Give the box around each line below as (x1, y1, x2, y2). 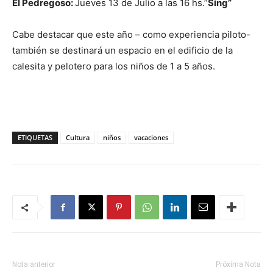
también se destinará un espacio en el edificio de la (12, 44, 233, 56)
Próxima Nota (216, 260, 261, 269)
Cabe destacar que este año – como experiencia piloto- (12, 29, 250, 40)
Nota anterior (12, 260, 55, 269)
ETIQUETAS (18, 133, 52, 142)
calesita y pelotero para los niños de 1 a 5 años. (12, 60, 215, 72)
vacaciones (134, 133, 168, 142)
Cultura (66, 133, 90, 142)
